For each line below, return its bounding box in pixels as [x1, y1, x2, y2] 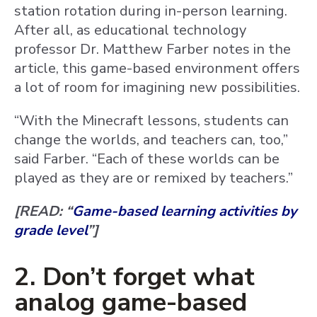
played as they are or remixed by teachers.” [14, 168, 293, 188]
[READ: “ [14, 202, 72, 221]
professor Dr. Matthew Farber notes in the [14, 40, 291, 59]
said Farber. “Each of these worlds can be [14, 149, 279, 168]
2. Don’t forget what [14, 260, 255, 294]
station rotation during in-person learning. [14, 1, 287, 21]
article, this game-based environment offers [14, 59, 300, 78]
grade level [14, 221, 87, 240]
